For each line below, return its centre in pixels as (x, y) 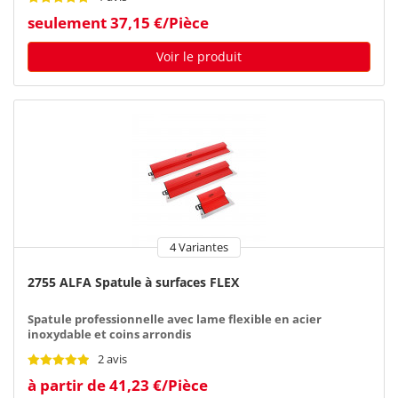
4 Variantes (199, 247)
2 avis (112, 359)
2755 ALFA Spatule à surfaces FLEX (133, 282)
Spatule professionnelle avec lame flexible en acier (175, 319)
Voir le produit (199, 56)
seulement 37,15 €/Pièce (118, 22)
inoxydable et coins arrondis (109, 334)
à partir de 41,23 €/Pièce (118, 385)
